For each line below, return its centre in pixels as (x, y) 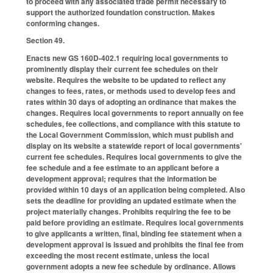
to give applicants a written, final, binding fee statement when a (134, 234)
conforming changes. (63, 23)
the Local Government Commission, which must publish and (130, 135)
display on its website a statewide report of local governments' (134, 146)
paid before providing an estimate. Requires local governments (135, 223)
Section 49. (45, 41)
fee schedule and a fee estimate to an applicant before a (123, 168)
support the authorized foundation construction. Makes (121, 12)
